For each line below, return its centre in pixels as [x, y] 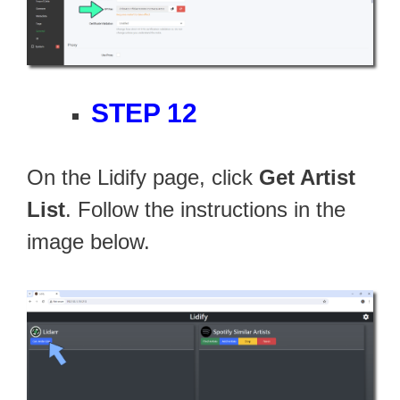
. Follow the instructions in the [205, 209]
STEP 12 [144, 112]
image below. [88, 241]
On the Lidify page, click [143, 177]
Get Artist [307, 177]
